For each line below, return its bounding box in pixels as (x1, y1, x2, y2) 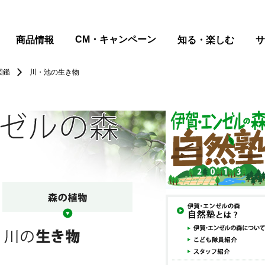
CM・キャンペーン (75, 34, 156, 44)
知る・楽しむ (177, 35, 234, 45)
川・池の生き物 (30, 68, 79, 76)
